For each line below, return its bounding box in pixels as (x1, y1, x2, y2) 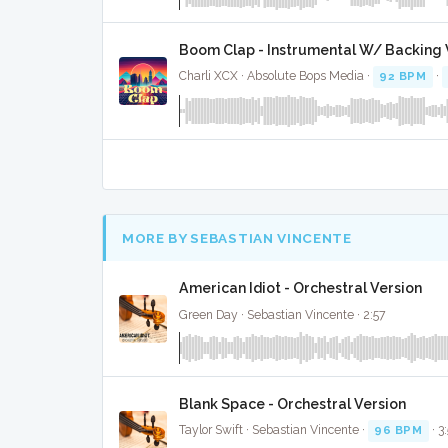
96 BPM (374, 423, 423, 438)
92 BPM (379, 69, 427, 84)
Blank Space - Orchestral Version (179, 395, 406, 412)
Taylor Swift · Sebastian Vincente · (179, 423, 368, 438)
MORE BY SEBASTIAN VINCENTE (122, 229, 352, 246)
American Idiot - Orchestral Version (179, 280, 422, 297)
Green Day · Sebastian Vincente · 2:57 (179, 307, 386, 322)
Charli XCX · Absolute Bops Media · (179, 69, 373, 84)
